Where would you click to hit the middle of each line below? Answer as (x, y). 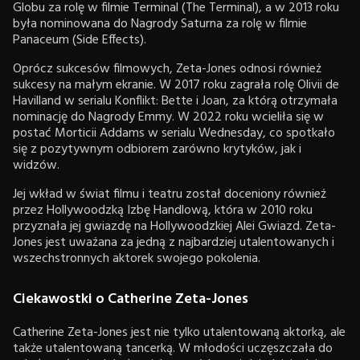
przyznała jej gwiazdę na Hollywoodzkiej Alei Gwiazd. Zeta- (174, 226)
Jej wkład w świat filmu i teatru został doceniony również (170, 194)
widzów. (36, 165)
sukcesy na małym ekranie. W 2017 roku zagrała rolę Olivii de (176, 85)
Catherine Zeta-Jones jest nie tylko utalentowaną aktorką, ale (179, 332)
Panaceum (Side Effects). (80, 40)
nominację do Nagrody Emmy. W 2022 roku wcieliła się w (168, 117)
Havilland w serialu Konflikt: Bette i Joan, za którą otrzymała (175, 101)
